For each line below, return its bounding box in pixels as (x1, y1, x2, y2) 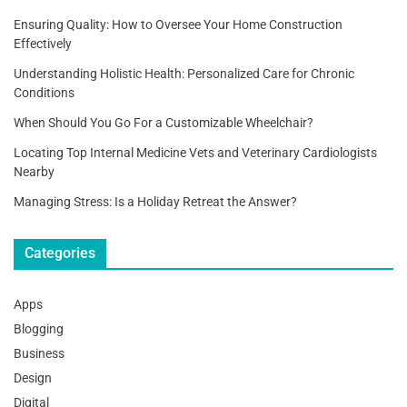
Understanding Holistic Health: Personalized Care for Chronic (14, 65, 354, 81)
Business (14, 345, 65, 361)
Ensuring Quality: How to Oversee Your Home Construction (14, 16, 342, 32)
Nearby (14, 164, 55, 179)
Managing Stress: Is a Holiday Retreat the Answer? (14, 194, 297, 209)
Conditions (14, 84, 74, 100)
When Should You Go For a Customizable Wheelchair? (14, 114, 313, 130)
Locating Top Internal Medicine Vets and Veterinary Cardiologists (14, 144, 377, 160)
